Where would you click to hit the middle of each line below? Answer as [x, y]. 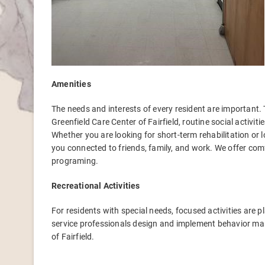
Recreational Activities [96, 186]
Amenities [71, 84]
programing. [75, 161]
